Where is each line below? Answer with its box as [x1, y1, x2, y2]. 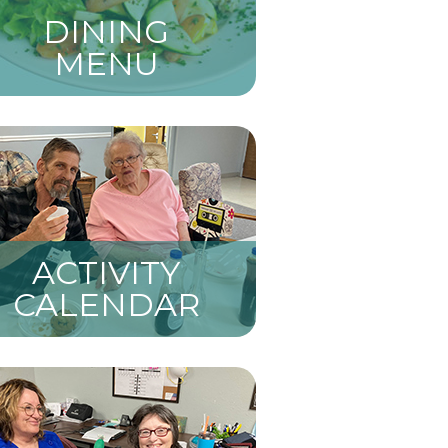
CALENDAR [12, 284, 200, 324]
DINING [43, 11, 169, 51]
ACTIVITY [32, 252, 180, 292]
